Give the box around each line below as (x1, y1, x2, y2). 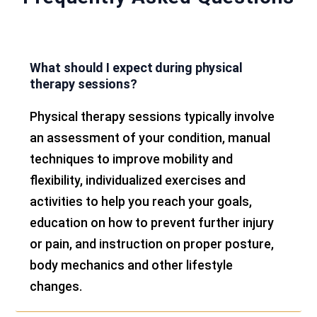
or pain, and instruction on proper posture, (30, 236, 275, 251)
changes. (30, 278, 83, 294)
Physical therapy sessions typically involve (30, 108, 275, 124)
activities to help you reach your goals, (30, 193, 253, 209)
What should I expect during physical (30, 59, 243, 75)
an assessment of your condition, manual (30, 129, 271, 145)
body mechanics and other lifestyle (30, 257, 234, 272)
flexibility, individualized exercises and (30, 172, 246, 188)
